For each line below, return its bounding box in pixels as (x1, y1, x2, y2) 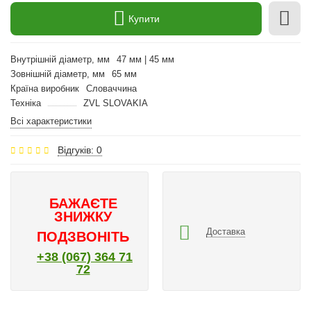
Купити (128, 12, 160, 24)
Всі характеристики (10, 116, 92, 126)
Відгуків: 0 (58, 144, 102, 155)
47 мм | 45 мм (117, 54, 174, 65)
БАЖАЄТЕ (49, 196, 117, 211)
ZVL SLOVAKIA (83, 98, 148, 108)
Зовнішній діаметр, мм (10, 69, 105, 79)
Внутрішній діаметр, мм (10, 54, 110, 65)
